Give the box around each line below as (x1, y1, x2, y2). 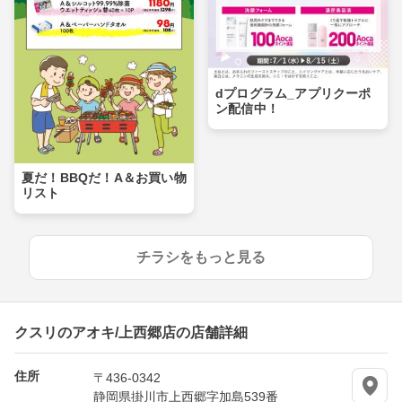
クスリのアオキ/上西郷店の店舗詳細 (14, 323, 248, 338)
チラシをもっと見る (136, 249, 266, 265)
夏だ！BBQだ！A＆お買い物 (22, 170, 187, 185)
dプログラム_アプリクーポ (215, 85, 371, 100)
